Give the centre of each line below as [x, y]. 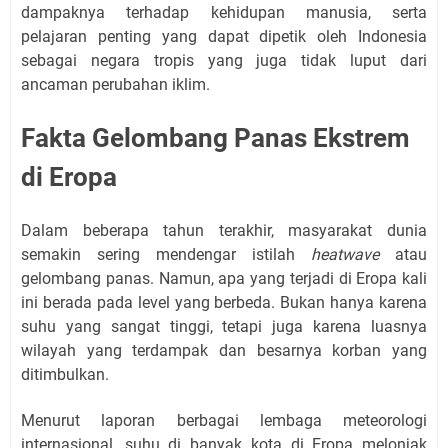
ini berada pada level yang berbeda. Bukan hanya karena [224, 302]
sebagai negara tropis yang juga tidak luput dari [224, 60]
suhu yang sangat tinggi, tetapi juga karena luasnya [224, 326]
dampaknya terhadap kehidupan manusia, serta [224, 12]
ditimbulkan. [65, 374]
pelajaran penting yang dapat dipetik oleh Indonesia [224, 36]
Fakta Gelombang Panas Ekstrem [215, 138]
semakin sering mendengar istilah [166, 254]
